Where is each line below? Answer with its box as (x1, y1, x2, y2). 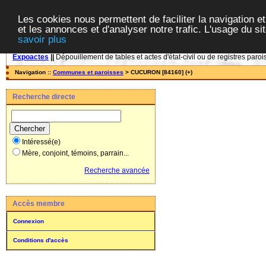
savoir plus (18, 33, 66, 45)
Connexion (13, 218, 44, 224)
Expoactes (12, 53, 49, 61)
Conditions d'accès (13, 237, 68, 243)
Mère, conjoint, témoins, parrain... (22, 149, 129, 157)
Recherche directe (12, 93, 75, 101)
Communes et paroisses (53, 69, 123, 75)
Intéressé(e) (22, 138, 61, 146)
